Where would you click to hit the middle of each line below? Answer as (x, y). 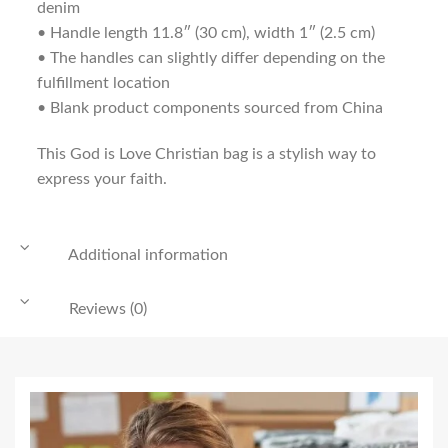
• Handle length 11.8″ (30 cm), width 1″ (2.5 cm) (205, 32)
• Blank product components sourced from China (209, 107)
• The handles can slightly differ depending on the (210, 57)
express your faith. (101, 178)
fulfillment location (103, 82)
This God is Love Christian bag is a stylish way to (206, 153)
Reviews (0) (106, 309)
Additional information (147, 254)
